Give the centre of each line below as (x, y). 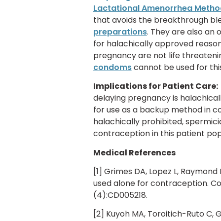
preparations (120, 32)
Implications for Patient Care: (155, 86)
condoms (112, 67)
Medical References (134, 152)
